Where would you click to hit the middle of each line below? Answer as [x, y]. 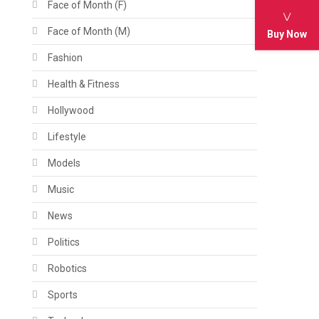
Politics [64, 242]
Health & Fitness [84, 84]
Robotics [68, 268]
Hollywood [71, 110]
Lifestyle [67, 136]
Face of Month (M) [89, 31]
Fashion [66, 57]
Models [64, 163]
